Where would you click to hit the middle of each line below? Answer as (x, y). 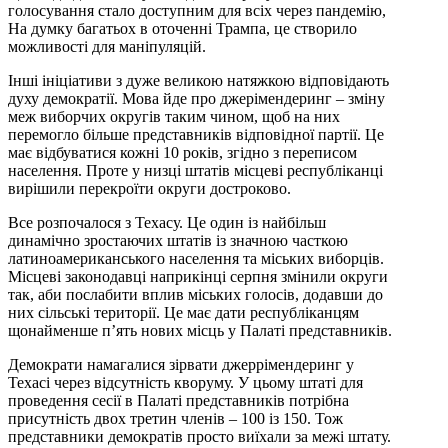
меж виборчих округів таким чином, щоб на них (174, 116)
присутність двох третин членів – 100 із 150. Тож (175, 418)
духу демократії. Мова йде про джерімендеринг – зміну (196, 98)
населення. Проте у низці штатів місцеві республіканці (195, 170)
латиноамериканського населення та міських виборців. (196, 258)
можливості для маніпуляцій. (107, 46)
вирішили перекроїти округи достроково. (149, 188)
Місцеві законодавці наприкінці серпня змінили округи (198, 276)
